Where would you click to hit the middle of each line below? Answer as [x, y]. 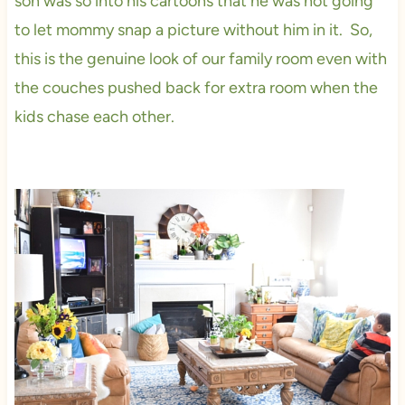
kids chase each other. [94, 116]
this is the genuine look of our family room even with [200, 58]
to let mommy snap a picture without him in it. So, [193, 29]
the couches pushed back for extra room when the [196, 87]
